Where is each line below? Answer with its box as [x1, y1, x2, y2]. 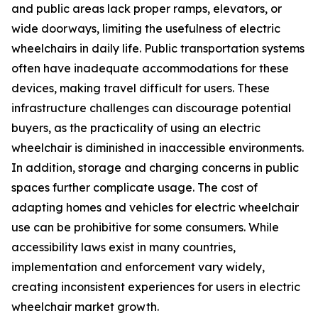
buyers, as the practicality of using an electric [11, 121, 261, 136]
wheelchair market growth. [11, 300, 159, 314]
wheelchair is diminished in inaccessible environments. [11, 141, 304, 155]
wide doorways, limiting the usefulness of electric [11, 21, 280, 36]
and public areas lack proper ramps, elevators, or [11, 1, 282, 16]
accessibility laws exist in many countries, [11, 240, 236, 255]
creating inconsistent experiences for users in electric [11, 280, 300, 295]
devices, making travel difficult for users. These [11, 81, 270, 96]
